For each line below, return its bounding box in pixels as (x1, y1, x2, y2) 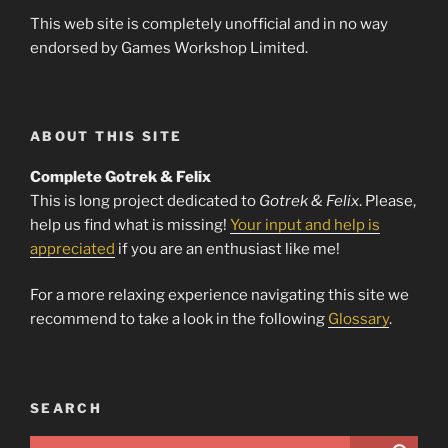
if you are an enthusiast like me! (115, 239, 340, 258)
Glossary (328, 310, 389, 328)
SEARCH (30, 399, 103, 416)
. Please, (359, 191, 416, 210)
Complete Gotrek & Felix (30, 167, 211, 186)
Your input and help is (230, 215, 380, 234)
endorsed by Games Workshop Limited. (30, 38, 308, 57)
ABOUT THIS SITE (30, 128, 183, 144)
